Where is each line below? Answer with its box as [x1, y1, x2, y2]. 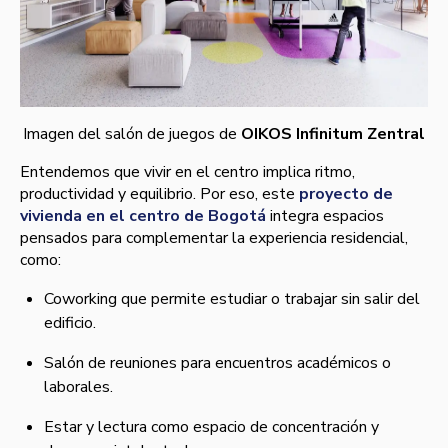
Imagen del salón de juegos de [23, 123, 241, 146]
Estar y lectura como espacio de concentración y [44, 416, 379, 439]
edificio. [44, 312, 96, 335]
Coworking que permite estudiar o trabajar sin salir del [44, 288, 420, 311]
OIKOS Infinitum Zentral [241, 123, 425, 146]
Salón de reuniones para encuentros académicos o [44, 352, 391, 375]
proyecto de [299, 183, 393, 206]
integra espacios [266, 205, 384, 228]
